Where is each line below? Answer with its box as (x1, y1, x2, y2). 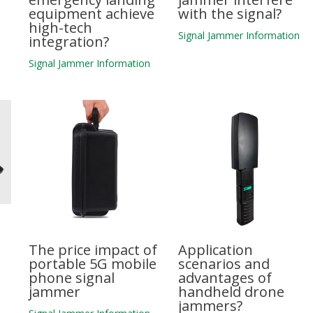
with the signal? (178, 3, 282, 23)
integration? (28, 31, 109, 51)
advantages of (178, 268, 272, 288)
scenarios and (178, 254, 270, 274)
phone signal (28, 268, 115, 288)
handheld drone (178, 282, 285, 302)
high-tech (28, 17, 92, 37)
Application (178, 240, 254, 260)
